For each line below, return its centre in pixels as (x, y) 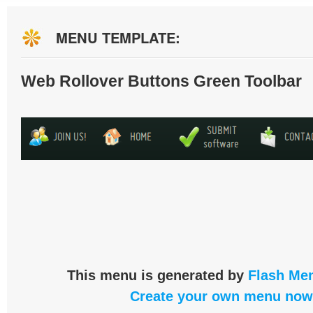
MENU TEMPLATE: (118, 37)
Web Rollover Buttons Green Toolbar (161, 81)
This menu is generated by (157, 275)
